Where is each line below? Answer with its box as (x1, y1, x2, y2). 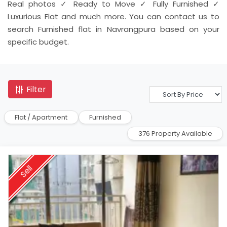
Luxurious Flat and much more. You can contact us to (8, 11, 219, 22)
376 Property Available (138, 128, 212, 138)
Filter (24, 84, 46, 95)
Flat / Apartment (15, 112, 68, 122)
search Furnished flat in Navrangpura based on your (8, 24, 219, 35)
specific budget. (8, 36, 69, 48)
